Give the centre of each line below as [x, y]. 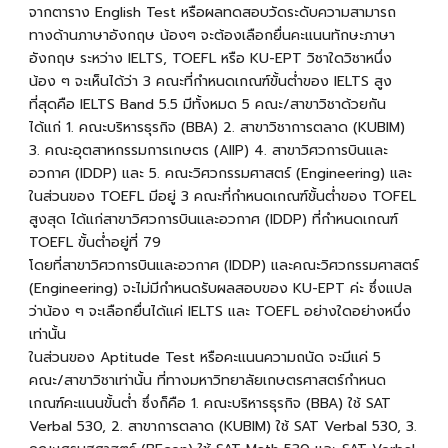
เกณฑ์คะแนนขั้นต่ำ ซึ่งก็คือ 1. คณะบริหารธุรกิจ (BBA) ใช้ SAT [209, 403]
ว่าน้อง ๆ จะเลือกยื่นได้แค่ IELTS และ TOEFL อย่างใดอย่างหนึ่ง [219, 311]
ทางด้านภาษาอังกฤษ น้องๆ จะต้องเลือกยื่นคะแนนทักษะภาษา [211, 35]
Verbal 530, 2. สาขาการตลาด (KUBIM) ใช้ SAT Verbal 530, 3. [222, 426]
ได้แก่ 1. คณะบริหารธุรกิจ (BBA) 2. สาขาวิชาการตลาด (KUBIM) [216, 127]
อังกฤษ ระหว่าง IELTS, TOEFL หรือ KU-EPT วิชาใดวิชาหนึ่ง [210, 58]
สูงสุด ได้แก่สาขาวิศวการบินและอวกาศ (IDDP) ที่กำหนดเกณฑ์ [213, 219]
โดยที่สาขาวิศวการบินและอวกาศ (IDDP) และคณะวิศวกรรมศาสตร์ [223, 265]
